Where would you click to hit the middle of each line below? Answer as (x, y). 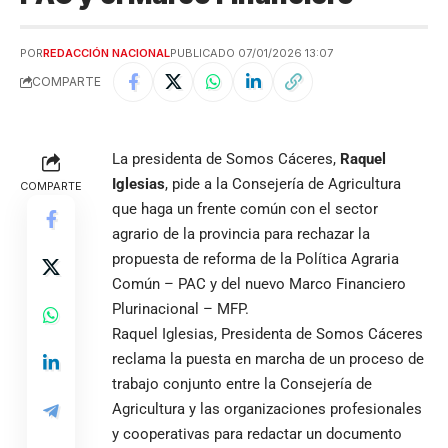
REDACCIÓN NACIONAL (106, 52)
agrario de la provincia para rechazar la (241, 233)
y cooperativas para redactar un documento (257, 433)
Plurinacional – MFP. (180, 308)
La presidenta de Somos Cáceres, (226, 158)
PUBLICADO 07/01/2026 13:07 (251, 52)
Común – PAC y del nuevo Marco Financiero (259, 283)
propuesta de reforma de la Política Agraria (255, 258)
